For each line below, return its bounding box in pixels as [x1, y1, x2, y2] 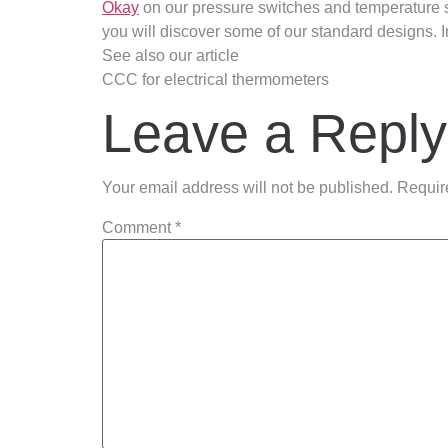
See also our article [102, 47, 239, 64]
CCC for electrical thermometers [102, 71, 329, 88]
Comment [102, 218, 175, 236]
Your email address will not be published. [102, 179, 393, 197]
